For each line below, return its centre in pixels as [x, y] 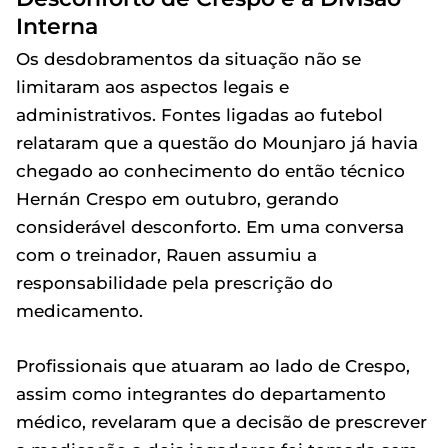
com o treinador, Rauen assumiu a [166, 255]
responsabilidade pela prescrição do [174, 283]
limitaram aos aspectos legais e [152, 87]
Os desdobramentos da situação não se [188, 59]
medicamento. [79, 311]
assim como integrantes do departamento [201, 394]
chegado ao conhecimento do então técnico [210, 171]
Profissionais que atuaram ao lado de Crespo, [213, 366]
